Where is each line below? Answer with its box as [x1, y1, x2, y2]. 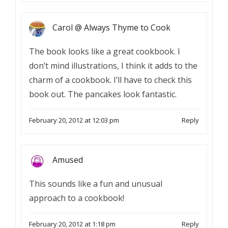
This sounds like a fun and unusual [29, 178, 162, 189]
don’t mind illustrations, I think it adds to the [29, 60, 197, 71]
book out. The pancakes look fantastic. [29, 89, 177, 100]
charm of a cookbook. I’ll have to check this [29, 74, 192, 85]
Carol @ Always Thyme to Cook [52, 22, 170, 34]
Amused [52, 154, 83, 166]
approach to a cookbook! [29, 192, 124, 204]
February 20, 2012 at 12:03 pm [29, 116, 119, 125]
